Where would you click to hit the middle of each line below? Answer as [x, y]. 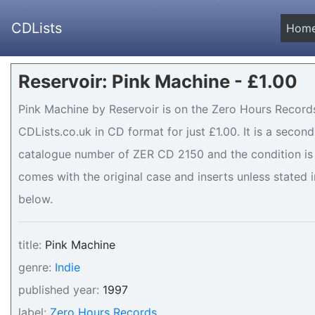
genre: [35, 267]
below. [36, 199]
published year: [59, 290]
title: [30, 245]
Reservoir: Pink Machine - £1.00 [158, 81]
